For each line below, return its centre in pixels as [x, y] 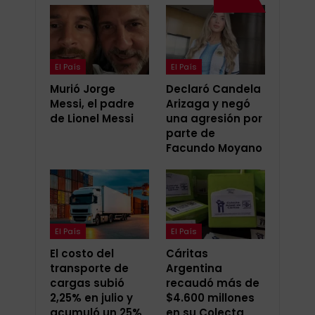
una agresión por [214, 118]
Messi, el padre [92, 103]
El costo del [82, 253]
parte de [191, 133]
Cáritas [187, 253]
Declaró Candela [213, 89]
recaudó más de [213, 283]
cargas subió [87, 283]
